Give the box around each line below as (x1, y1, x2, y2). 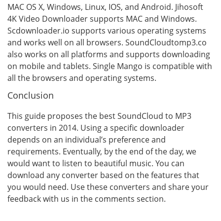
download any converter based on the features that (7, 170, 199, 181)
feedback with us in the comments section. (7, 193, 166, 204)
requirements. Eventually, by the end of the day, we (7, 146, 196, 157)
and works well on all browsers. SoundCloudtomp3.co (7, 37, 207, 48)
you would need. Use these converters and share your (7, 182, 209, 192)
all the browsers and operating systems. (7, 73, 156, 83)
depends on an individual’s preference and (7, 134, 166, 145)
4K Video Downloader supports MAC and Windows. (7, 13, 197, 24)
